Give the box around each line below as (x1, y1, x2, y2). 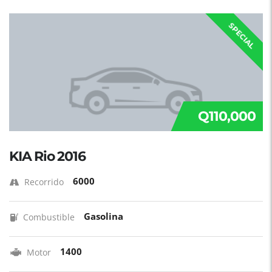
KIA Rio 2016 (9, 148, 86, 165)
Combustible (23, 211, 75, 223)
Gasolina (84, 210, 123, 222)
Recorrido (24, 176, 64, 188)
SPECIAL (226, 21, 257, 50)
